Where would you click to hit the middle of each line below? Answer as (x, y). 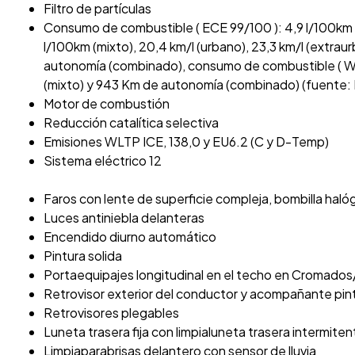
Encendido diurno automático (130, 236)
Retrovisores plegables (111, 312)
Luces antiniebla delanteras (124, 217)
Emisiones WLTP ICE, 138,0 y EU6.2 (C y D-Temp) (186, 141)
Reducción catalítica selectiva (131, 122)
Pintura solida (83, 255)
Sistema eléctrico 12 (103, 160)
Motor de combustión (107, 103)
